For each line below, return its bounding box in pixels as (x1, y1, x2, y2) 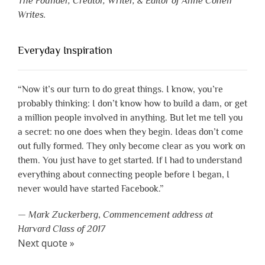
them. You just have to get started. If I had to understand (18, 155, 242, 166)
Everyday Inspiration (18, 44, 112, 57)
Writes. (18, 9, 46, 21)
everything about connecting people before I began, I (18, 169, 230, 180)
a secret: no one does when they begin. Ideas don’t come (18, 127, 243, 138)
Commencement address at (103, 209, 213, 221)
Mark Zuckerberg (28, 209, 98, 221)
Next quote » (18, 237, 75, 250)
